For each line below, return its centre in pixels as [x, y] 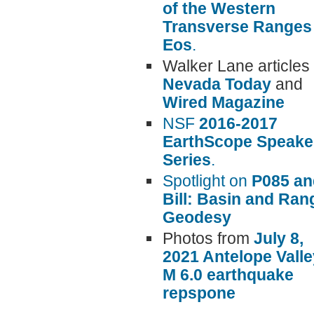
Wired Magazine [224, 103]
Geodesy [197, 218]
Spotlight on [207, 181]
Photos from [208, 239]
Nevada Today [217, 84]
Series [187, 160]
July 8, [279, 239]
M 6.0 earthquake [228, 275]
